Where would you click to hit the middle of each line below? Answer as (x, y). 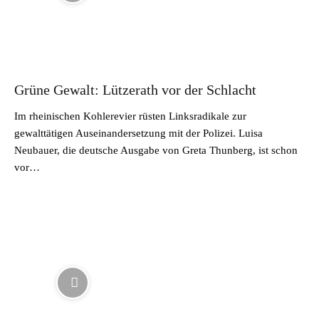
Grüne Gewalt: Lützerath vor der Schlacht (135, 89)
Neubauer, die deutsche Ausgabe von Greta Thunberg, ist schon (156, 150)
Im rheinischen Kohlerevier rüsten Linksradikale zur (130, 116)
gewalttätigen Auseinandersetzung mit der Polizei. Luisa (138, 133)
